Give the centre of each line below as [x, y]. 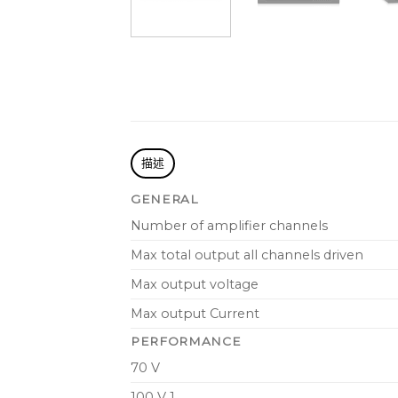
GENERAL [164, 199]
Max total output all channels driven [247, 255]
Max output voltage [195, 285]
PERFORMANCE [186, 341]
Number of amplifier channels [229, 226]
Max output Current [195, 314]
